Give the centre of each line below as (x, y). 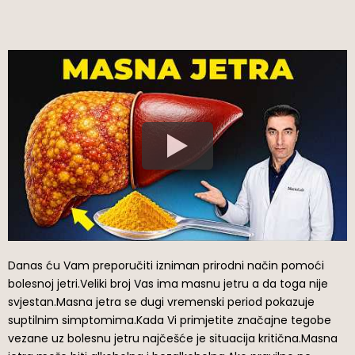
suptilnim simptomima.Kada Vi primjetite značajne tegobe (170, 321)
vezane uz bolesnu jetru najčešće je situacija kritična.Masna (173, 339)
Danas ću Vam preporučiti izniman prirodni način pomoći (166, 266)
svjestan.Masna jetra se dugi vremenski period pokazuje (161, 302)
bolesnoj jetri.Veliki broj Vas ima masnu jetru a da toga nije (168, 284)
